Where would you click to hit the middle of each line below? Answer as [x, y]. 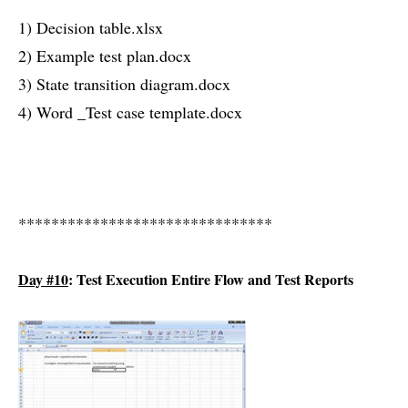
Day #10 [43, 280]
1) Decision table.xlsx [91, 28]
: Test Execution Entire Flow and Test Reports [211, 280]
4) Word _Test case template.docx [130, 112]
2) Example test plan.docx [105, 56]
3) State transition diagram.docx [124, 84]
